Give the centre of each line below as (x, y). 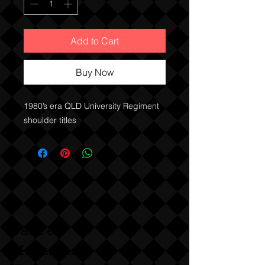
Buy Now (95, 72)
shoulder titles (50, 120)
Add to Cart (95, 41)
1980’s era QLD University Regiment (91, 106)
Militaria (46, 251)
